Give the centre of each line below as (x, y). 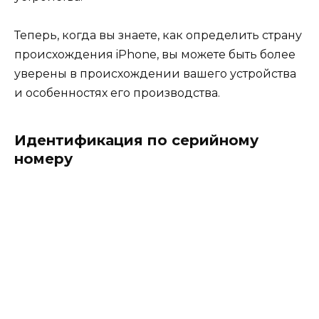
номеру (43, 158)
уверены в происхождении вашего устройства (155, 73)
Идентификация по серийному (136, 140)
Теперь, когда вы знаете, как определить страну (158, 35)
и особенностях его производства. (117, 93)
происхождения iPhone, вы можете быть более (155, 54)
